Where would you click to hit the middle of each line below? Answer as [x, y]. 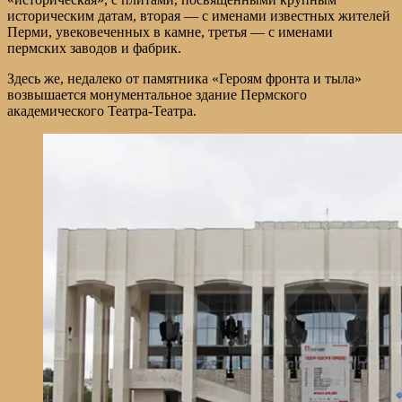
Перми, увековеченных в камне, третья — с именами [170, 31]
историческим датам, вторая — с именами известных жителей [199, 15]
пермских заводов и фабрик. [94, 48]
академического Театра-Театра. [102, 110]
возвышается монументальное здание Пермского [157, 94]
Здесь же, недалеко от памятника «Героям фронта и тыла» [184, 78]
